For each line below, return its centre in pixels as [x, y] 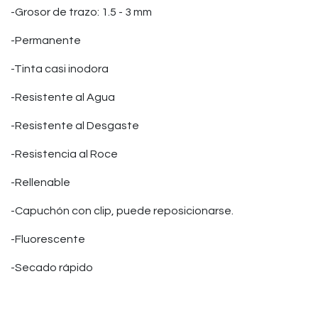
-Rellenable [40, 182]
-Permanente [46, 40]
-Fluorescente [48, 239]
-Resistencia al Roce [64, 154]
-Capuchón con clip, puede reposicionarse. [122, 211]
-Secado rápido [52, 268]
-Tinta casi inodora [60, 69]
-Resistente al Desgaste [75, 126]
